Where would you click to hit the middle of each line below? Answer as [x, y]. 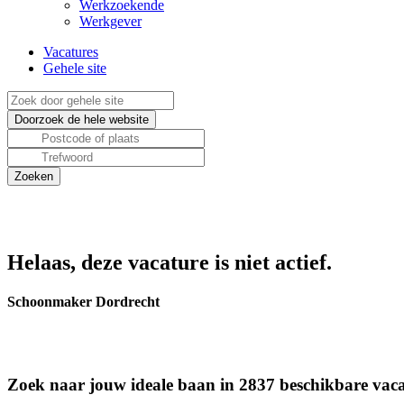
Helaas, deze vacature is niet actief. [170, 262]
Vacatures [71, 52]
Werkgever [110, 21]
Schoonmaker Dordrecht [83, 302]
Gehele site [75, 68]
